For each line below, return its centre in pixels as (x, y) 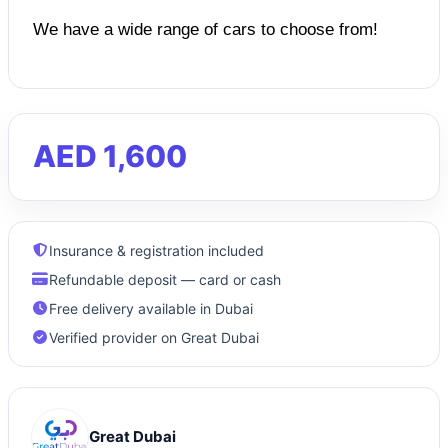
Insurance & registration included (156, 250)
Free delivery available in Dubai (151, 308)
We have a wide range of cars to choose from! (205, 29)
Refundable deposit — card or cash (165, 279)
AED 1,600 (110, 155)
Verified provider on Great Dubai (154, 337)
